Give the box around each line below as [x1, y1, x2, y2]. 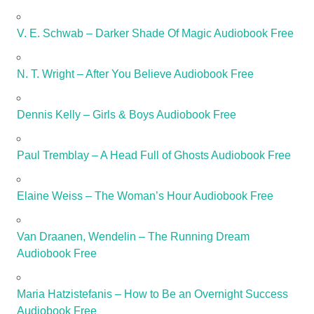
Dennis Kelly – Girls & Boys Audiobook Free [17, 108, 236, 121]
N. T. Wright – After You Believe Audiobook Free [17, 67, 254, 80]
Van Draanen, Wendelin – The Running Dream [17, 230, 250, 243]
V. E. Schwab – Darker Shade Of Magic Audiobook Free [17, 27, 294, 39]
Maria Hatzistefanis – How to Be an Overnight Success [17, 287, 288, 300]
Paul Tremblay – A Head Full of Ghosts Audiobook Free [17, 149, 291, 161]
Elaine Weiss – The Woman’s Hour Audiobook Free [17, 189, 273, 202]
